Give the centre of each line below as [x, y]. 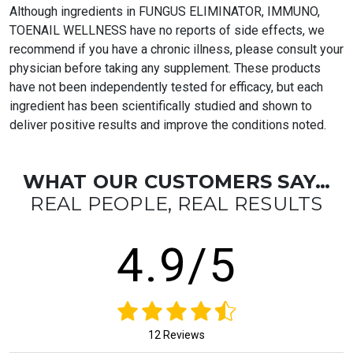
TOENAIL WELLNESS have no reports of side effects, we [167, 31]
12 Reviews [176, 335]
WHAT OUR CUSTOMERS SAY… [176, 182]
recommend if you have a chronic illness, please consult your [176, 50]
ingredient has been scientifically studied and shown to [161, 106]
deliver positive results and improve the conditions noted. [168, 125]
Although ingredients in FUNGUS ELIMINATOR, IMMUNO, [165, 12]
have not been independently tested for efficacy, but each [166, 87]
